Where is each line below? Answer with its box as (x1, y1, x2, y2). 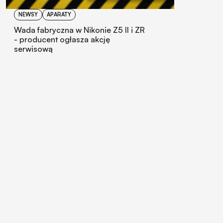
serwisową (14, 43, 53, 54)
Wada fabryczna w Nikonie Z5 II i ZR (14, 24, 145, 35)
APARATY (47, 10, 71, 18)
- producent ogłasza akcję (14, 34, 110, 44)
